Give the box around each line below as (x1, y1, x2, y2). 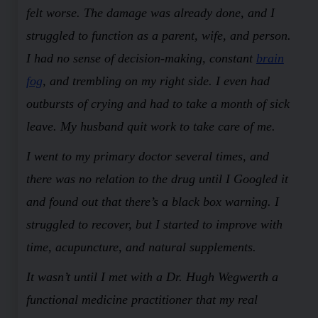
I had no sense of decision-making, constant (26, 50, 256, 65)
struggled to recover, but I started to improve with (26, 216, 283, 231)
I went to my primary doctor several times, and (26, 148, 269, 163)
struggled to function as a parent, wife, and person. (26, 28, 291, 43)
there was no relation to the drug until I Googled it (26, 171, 288, 186)
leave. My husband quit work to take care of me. (26, 119, 275, 133)
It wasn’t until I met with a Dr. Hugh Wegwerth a (26, 269, 278, 284)
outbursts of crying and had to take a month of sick (26, 96, 290, 111)
